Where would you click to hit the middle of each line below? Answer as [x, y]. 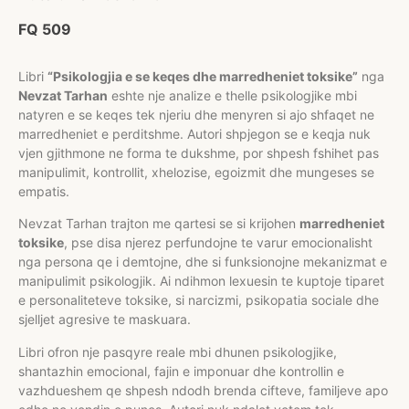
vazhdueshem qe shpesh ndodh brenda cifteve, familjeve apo [203, 390]
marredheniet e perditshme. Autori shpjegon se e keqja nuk [194, 133]
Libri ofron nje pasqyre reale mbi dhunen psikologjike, [178, 351]
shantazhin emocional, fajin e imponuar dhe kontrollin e [181, 371]
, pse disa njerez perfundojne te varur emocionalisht [218, 243]
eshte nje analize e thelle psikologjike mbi [232, 95]
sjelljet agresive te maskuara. [105, 320]
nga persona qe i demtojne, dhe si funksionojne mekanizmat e [203, 262]
